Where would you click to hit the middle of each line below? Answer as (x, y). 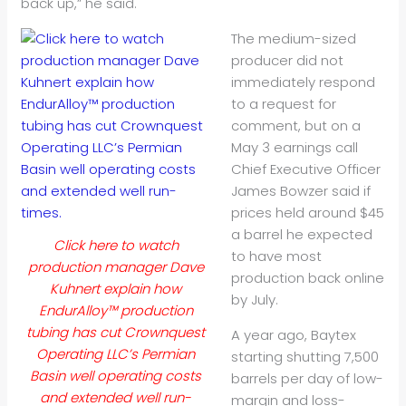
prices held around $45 (307, 213)
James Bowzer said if (300, 191)
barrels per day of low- (307, 379)
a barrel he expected (301, 235)
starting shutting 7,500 (304, 357)
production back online (307, 278)
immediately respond (303, 82)
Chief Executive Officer (305, 169)
